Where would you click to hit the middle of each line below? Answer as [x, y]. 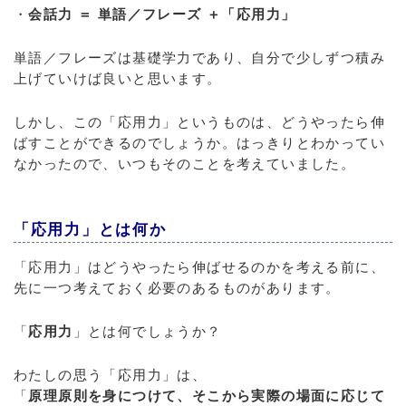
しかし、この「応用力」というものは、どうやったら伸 [199, 122]
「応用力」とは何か [90, 230]
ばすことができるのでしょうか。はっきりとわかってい [199, 143]
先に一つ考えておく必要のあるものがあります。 [177, 288]
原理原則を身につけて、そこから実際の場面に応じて [207, 396]
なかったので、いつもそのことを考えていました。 [185, 164]
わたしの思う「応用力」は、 [111, 375]
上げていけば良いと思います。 [118, 78]
